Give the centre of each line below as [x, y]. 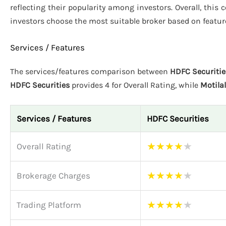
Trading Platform [49, 205]
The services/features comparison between [90, 72]
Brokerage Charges [53, 175]
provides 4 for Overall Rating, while [135, 85]
